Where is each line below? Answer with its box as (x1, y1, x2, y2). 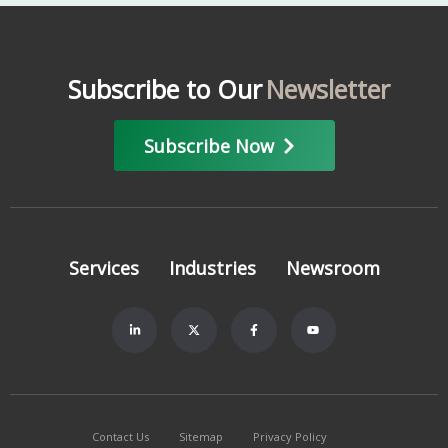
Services (68, 256, 139, 281)
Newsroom (285, 256, 380, 281)
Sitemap (178, 428, 223, 444)
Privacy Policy (252, 428, 327, 444)
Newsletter (266, 72, 390, 107)
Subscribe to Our (68, 72, 262, 107)
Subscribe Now (143, 133, 274, 158)
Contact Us (91, 428, 149, 444)
